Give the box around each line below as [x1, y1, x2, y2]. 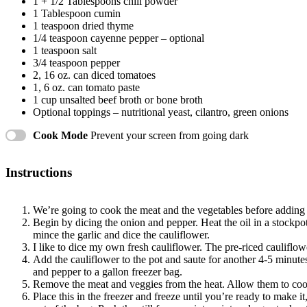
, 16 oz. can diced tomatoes [38, 69, 156, 82]
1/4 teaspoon [33, 32, 88, 45]
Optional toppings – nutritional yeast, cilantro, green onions [33, 106, 288, 119]
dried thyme [79, 20, 134, 32]
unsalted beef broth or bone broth [57, 94, 203, 106]
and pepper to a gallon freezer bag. [33, 265, 182, 278]
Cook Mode [33, 129, 88, 141]
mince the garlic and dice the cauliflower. [33, 228, 210, 241]
